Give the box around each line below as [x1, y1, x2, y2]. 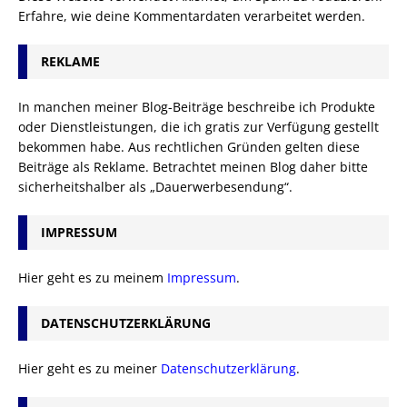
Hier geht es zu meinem [18, 268, 167, 286]
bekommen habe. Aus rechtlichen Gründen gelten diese [18, 137, 360, 155]
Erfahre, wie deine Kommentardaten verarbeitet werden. [18, 6, 365, 25]
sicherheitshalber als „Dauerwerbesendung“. [18, 177, 293, 195]
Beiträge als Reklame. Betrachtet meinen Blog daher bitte [18, 157, 368, 175]
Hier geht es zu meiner [18, 359, 161, 377]
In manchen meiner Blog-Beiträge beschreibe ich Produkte [18, 97, 375, 115]
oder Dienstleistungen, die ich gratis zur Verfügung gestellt [18, 117, 379, 135]
